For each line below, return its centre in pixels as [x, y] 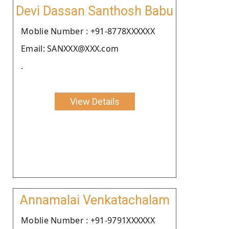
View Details [95, 101]
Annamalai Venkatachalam [95, 200]
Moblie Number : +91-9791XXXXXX [88, 220]
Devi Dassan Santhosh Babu [95, 11]
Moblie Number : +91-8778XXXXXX [88, 31]
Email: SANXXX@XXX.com [70, 48]
